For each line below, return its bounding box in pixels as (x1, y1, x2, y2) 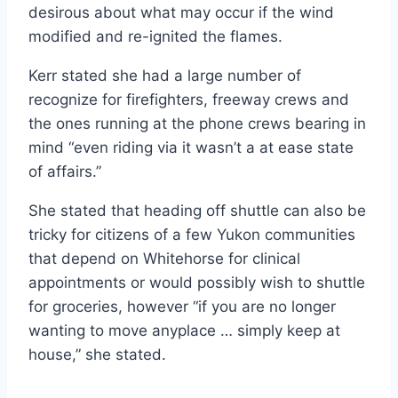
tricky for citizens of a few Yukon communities (28, 225, 355, 243)
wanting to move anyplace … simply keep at (28, 321, 340, 339)
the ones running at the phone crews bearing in (28, 114, 366, 132)
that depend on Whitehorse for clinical (28, 249, 300, 267)
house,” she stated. (28, 345, 171, 363)
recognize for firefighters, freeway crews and (28, 90, 349, 108)
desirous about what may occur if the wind (28, 3, 334, 21)
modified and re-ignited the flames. (28, 27, 287, 45)
